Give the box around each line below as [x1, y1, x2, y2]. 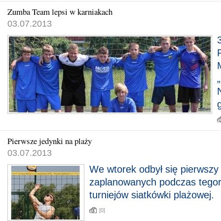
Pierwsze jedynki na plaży [7, 135, 92, 147]
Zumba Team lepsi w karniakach [7, 6, 112, 17]
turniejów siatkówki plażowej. [89, 189, 214, 200]
